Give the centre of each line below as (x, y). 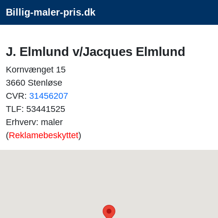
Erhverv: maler (34, 122)
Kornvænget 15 (36, 70)
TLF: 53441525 (36, 109)
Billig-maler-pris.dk (51, 12)
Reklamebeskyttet (44, 135)
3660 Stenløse (34, 83)
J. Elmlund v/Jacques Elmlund (96, 52)
